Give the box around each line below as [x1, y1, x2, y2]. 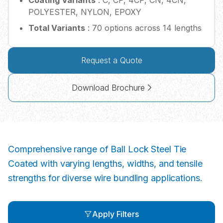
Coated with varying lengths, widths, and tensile [8, 158, 203, 169]
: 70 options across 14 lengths [85, 23, 202, 33]
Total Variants [28, 23, 85, 33]
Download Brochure [71, 83, 145, 93]
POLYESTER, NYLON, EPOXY [28, 7, 141, 17]
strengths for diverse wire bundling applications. [8, 173, 203, 184]
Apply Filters [92, 209, 139, 220]
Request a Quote [119, 55, 142, 66]
